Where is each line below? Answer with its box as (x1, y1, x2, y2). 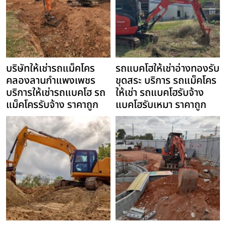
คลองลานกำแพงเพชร (6, 73, 95, 89)
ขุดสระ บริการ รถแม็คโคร (116, 73, 216, 89)
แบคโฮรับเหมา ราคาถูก (116, 97, 206, 113)
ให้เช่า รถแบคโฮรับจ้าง (116, 85, 204, 101)
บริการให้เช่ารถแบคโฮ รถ (6, 85, 105, 101)
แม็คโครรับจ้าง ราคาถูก (6, 97, 98, 113)
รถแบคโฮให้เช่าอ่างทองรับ (116, 61, 219, 77)
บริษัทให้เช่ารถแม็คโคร (6, 61, 95, 77)
